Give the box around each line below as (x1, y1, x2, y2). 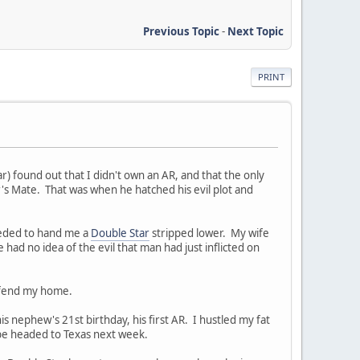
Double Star (91, 225, 149, 240)
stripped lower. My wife (149, 225, 269, 240)
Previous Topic (143, 23, 219, 39)
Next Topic (227, 23, 284, 39)
